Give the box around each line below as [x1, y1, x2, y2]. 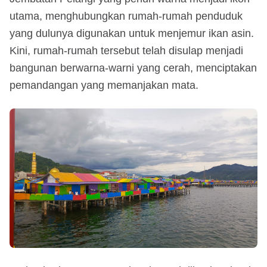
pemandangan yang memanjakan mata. [10, 79, 198, 91]
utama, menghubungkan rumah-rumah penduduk [10, 10, 243, 22]
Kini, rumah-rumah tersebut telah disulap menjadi [10, 44, 243, 57]
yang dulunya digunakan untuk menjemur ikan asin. [10, 27, 254, 39]
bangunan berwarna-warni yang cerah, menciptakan [10, 61, 257, 74]
